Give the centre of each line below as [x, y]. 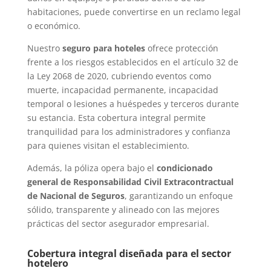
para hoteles [118, 48]
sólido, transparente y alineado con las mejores [123, 210]
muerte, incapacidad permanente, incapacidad [122, 90]
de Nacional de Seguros [76, 196]
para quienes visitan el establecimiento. [108, 146]
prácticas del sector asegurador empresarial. [118, 224]
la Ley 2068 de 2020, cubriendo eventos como [119, 76]
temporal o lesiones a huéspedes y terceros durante [133, 104]
